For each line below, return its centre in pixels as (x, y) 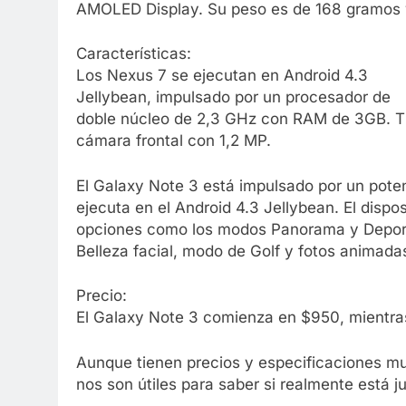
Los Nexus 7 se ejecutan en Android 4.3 (222, 76)
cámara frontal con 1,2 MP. (174, 141)
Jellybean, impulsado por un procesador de (233, 97)
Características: (134, 54)
